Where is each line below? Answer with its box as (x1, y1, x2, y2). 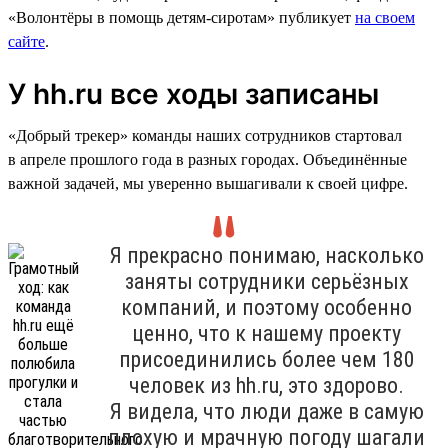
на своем (355, 8, 415, 26)
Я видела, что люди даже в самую (109, 398, 424, 424)
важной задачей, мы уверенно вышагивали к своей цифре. (8, 174, 408, 192)
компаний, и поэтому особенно (121, 294, 412, 320)
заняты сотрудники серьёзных (124, 268, 409, 294)
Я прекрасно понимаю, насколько (109, 242, 424, 268)
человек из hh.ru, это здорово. (129, 372, 404, 398)
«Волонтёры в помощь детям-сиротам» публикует (8, 8, 355, 26)
